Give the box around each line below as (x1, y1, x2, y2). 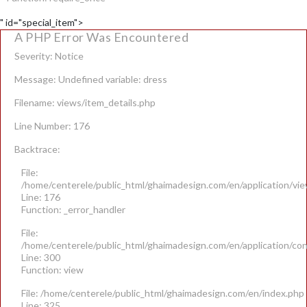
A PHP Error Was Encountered (14, 29, 189, 45)
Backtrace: (14, 143, 60, 155)
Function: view (21, 263, 84, 275)
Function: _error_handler (21, 203, 125, 215)
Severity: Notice (14, 49, 84, 62)
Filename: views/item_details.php (14, 96, 156, 108)
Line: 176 (21, 191, 60, 203)
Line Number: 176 (14, 119, 90, 132)
